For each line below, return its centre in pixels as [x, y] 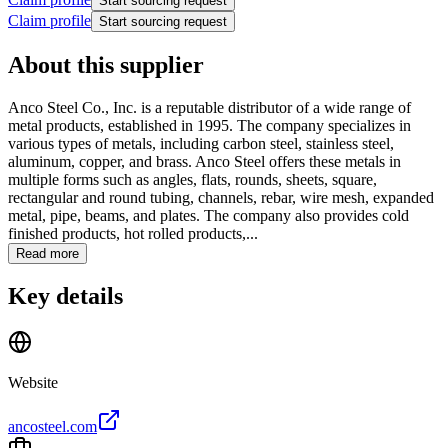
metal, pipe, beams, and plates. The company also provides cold [208, 215]
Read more [47, 253]
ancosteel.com [52, 427]
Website [33, 383]
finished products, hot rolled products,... [133, 233]
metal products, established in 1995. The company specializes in [209, 125]
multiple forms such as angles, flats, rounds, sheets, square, [192, 179]
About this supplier [106, 64]
